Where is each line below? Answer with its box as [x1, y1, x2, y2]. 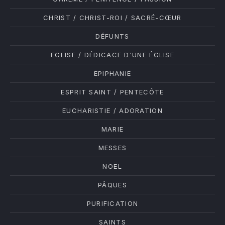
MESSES [98, 144, 127, 152]
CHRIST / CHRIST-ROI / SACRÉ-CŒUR [43, 14, 182, 22]
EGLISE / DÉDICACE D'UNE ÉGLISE [51, 51, 174, 59]
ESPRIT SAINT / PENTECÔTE [61, 88, 164, 96]
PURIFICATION [86, 199, 139, 207]
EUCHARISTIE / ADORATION [62, 106, 163, 115]
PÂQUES [98, 181, 127, 189]
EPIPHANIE [93, 69, 132, 77]
